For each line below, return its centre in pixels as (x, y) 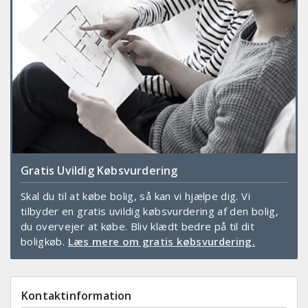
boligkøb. (44, 241)
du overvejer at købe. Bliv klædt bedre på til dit (138, 226)
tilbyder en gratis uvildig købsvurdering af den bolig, (150, 211)
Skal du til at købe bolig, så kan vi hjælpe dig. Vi (135, 196)
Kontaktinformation (77, 295)
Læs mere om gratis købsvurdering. (162, 241)
